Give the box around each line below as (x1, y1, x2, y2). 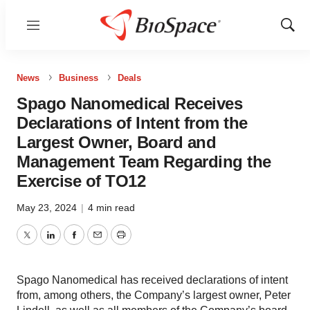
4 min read (88, 202, 135, 213)
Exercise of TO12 (17, 172, 145, 190)
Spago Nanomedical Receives (17, 94, 242, 113)
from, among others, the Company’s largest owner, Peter (17, 289, 291, 301)
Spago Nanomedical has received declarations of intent (17, 274, 288, 286)
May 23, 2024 (17, 202, 80, 213)
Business (59, 73, 98, 83)
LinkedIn (49, 237, 92, 249)
